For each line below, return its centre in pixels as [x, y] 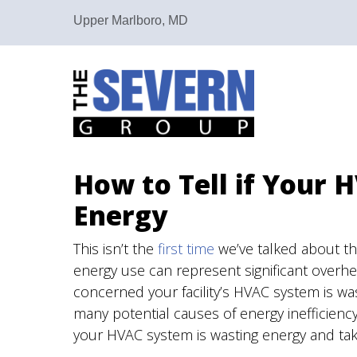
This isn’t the [116, 249]
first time [186, 249]
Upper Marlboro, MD [131, 20]
